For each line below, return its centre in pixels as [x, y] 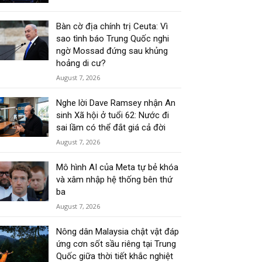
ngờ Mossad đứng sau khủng [112, 51]
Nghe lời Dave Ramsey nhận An [116, 103]
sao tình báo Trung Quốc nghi [113, 39]
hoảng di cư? [81, 63]
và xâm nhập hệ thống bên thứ [115, 180]
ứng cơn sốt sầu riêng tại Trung [116, 244]
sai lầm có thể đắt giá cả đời [111, 128]
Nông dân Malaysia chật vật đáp [118, 232]
